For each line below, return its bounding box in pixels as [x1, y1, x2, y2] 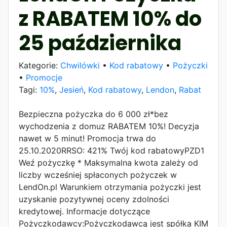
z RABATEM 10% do [19, 4, 202, 33]
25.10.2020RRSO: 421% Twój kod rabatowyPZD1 [19, 145, 204, 156]
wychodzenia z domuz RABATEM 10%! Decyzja [19, 121, 199, 131]
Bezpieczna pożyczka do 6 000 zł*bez [19, 108, 168, 119]
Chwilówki [60, 60, 100, 70]
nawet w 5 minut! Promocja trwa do [19, 133, 156, 143]
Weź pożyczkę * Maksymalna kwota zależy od [19, 157, 198, 168]
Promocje [26, 72, 62, 83]
